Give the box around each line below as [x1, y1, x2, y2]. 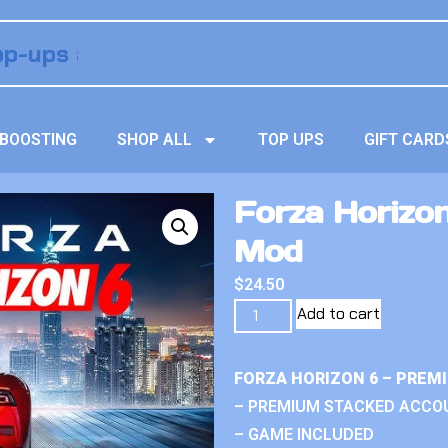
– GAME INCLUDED [234, 425, 374, 444]
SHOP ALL [117, 130, 193, 149]
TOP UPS [258, 130, 325, 149]
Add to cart [297, 303, 381, 324]
